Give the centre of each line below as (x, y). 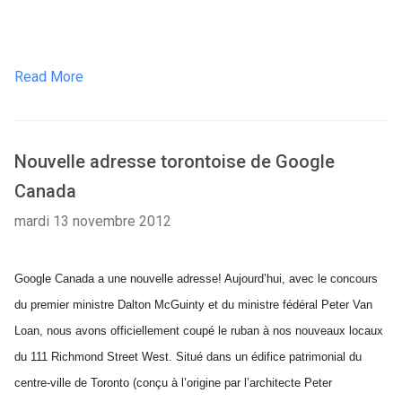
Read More (49, 77)
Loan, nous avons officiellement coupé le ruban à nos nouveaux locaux (199, 331)
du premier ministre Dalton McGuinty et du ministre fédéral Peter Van (193, 305)
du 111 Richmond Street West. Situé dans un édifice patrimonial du (188, 357)
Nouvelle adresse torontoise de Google (175, 162)
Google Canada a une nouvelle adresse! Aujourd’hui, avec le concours (196, 279)
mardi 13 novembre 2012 (93, 221)
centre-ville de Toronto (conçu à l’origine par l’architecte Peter (173, 383)
